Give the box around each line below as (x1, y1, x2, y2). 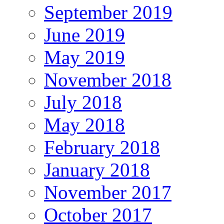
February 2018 (44, 136, 160, 158)
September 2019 (44, 1, 172, 23)
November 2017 (44, 181, 171, 203)
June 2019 (44, 24, 125, 46)
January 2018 (44, 159, 150, 181)
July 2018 (44, 91, 122, 113)
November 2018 (44, 69, 171, 91)
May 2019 (44, 46, 125, 68)
